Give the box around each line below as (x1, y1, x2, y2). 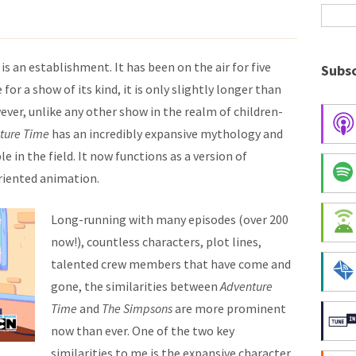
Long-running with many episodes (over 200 (51, 211, 288, 227)
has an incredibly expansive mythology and (52, 126, 283, 141)
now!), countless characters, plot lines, (51, 234, 261, 250)
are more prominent (172, 300, 286, 316)
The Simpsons (102, 300, 172, 316)
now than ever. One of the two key (51, 323, 234, 339)
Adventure (220, 278, 273, 294)
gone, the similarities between (51, 278, 220, 294)
